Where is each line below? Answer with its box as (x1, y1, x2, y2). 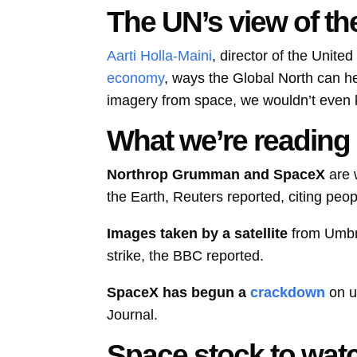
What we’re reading (107, 124, 351, 158)
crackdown (250, 284, 326, 301)
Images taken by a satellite (107, 226, 288, 242)
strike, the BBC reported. (107, 248, 265, 265)
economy (107, 70, 165, 87)
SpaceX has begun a (107, 284, 247, 301)
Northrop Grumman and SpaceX (107, 167, 326, 183)
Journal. (107, 307, 159, 324)
